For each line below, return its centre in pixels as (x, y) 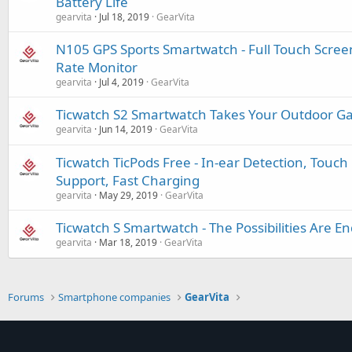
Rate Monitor (97, 67)
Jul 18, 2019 (124, 17)
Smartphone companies (115, 297)
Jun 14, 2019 (126, 129)
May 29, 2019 (128, 195)
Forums (26, 297)
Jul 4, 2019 (121, 82)
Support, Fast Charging (128, 180)
